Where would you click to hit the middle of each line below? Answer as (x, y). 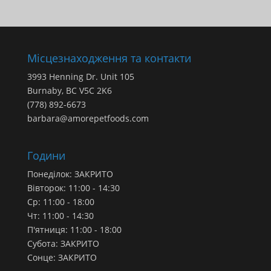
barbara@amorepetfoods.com (88, 118)
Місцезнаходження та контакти (109, 58)
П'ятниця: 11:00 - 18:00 (74, 229)
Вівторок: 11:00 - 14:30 (73, 188)
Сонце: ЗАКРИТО (62, 257)
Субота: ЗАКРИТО (63, 243)
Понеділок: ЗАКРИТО (70, 174)
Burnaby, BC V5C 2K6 (69, 90)
